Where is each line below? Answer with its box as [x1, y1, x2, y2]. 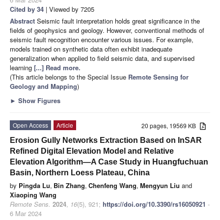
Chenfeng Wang [88, 180, 137, 190]
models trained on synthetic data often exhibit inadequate [10, 44, 172, 54]
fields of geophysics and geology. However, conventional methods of [10, 25, 204, 35]
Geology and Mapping [10, 81, 77, 91]
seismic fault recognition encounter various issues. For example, [10, 34, 193, 44]
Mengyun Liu [140, 180, 180, 190]
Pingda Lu [19, 180, 50, 190]
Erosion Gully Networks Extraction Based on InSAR [10, 136, 202, 144]
